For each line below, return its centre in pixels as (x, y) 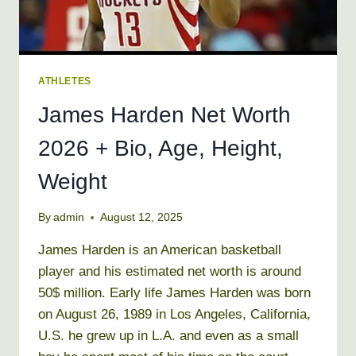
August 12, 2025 (142, 218)
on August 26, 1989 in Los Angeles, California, (174, 315)
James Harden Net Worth (164, 114)
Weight (73, 181)
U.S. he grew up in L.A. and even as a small (168, 336)
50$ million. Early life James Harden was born (174, 293)
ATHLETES (65, 81)
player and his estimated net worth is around (170, 272)
